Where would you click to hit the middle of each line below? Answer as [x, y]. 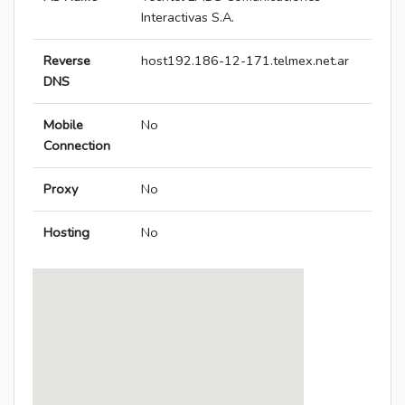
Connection [77, 146]
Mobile [63, 125]
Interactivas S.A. [188, 18]
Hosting [66, 233]
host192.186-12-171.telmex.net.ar [245, 61]
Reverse [67, 61]
